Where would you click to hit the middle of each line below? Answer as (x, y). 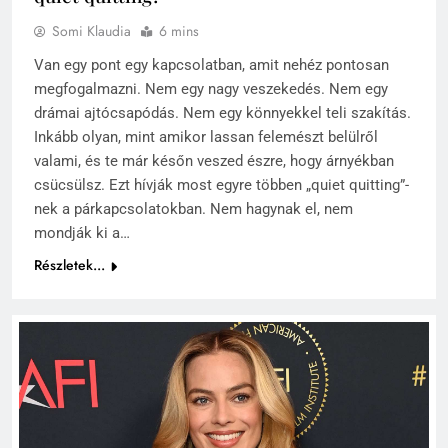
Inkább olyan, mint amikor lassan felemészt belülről (206, 136)
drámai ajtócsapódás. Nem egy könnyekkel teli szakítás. (222, 112)
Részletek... (69, 264)
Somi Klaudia (91, 30)
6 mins (179, 30)
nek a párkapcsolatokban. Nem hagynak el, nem (193, 208)
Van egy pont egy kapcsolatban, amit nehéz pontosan (211, 64)
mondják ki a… (82, 232)
